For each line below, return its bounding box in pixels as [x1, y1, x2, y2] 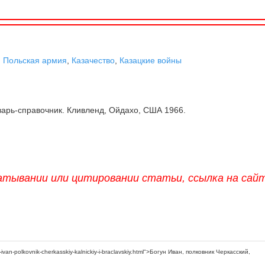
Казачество [72, 55, 115, 65]
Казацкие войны [119, 55, 182, 65]
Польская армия [3, 55, 67, 65]
